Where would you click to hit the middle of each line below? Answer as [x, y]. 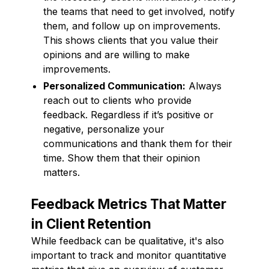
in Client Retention [91, 223]
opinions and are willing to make [116, 54]
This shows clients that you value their [131, 40]
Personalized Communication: [114, 86]
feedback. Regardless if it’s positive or [128, 114]
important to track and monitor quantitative [129, 255]
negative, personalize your [104, 129]
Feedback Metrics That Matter [129, 204]
